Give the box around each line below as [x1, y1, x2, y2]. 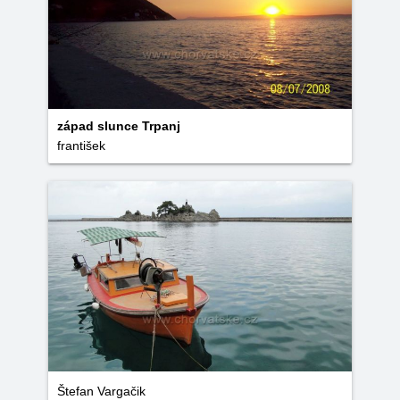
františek [57, 138, 105, 153]
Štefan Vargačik [57, 384, 146, 398]
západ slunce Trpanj [57, 119, 180, 133]
